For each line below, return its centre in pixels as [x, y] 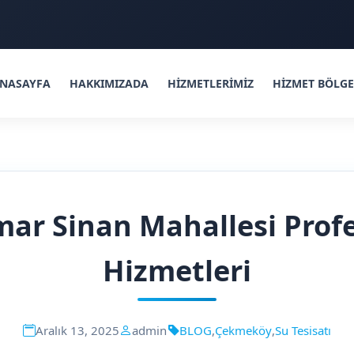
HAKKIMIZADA [109, 83]
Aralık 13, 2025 [77, 330]
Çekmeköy [243, 330]
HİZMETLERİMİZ [210, 83]
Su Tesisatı [303, 330]
